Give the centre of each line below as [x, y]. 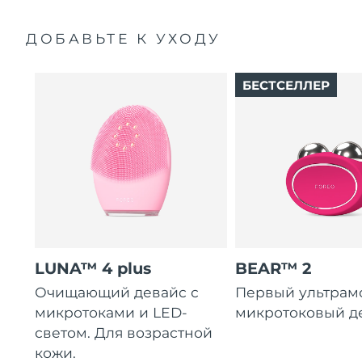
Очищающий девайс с [117, 293]
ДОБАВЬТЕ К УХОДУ [124, 38]
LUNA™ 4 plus [93, 268]
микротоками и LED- [112, 313]
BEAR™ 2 [274, 268]
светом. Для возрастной [124, 333]
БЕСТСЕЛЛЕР [286, 85]
